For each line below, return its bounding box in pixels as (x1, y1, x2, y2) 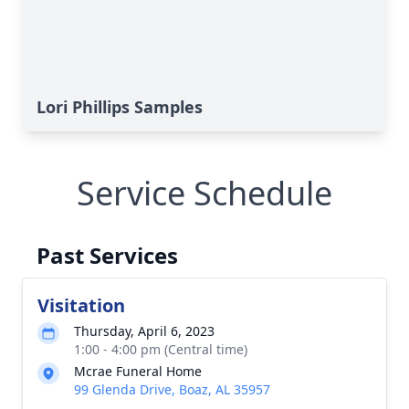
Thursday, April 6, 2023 (74, 321, 215, 340)
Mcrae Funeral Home (74, 362, 202, 380)
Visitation (37, 292, 125, 318)
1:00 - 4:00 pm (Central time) (74, 340, 247, 358)
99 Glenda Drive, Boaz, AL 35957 (74, 380, 270, 398)
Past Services (37, 239, 178, 270)
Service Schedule (77, 170, 332, 215)
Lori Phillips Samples (37, 95, 203, 118)
